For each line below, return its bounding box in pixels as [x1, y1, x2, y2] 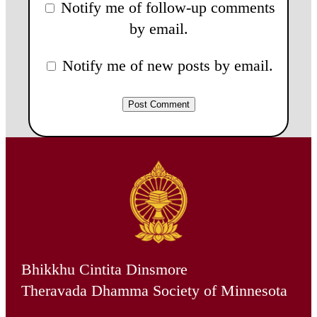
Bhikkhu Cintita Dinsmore [21, 260, 188, 278]
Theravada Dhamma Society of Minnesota [21, 281, 287, 299]
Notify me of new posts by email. [62, 56, 273, 74]
